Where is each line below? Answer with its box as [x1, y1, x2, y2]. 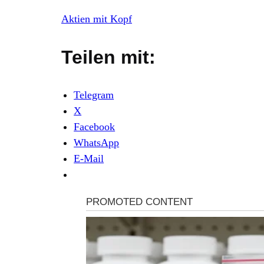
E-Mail [74, 152, 104, 164]
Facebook [74, 120, 115, 133]
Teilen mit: [61, 46, 156, 68]
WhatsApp [74, 136, 120, 148]
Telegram [74, 88, 114, 101]
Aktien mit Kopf [61, 12, 132, 25]
